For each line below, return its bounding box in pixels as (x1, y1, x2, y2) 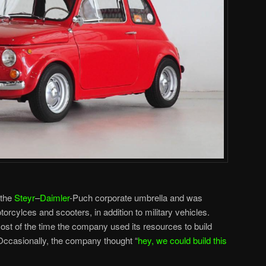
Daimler (40, 191, 69, 204)
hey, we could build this (138, 233, 227, 246)
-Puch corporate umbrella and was (69, 191, 202, 204)
